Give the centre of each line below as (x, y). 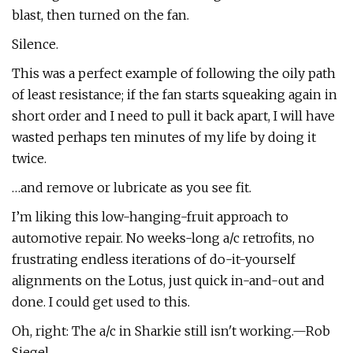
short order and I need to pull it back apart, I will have (173, 116)
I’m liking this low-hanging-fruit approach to (150, 217)
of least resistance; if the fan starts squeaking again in (175, 95)
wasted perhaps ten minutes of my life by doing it (164, 137)
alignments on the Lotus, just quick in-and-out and (168, 281)
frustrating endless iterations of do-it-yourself (154, 259)
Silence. (35, 44)
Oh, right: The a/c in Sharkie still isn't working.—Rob (171, 331)
